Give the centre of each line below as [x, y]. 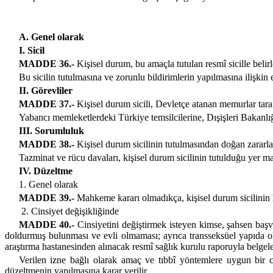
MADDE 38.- [46, 144]
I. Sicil [31, 51]
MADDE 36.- [46, 64]
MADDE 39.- [46, 198]
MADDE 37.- [46, 104]
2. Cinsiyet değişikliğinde [70, 211]
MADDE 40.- [47, 225]
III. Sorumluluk [51, 131]
